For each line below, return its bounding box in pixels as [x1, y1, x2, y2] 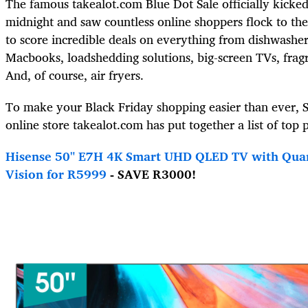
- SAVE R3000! [107, 164, 196, 185]
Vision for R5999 [5, 164, 107, 185]
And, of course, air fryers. [5, 65, 144, 86]
